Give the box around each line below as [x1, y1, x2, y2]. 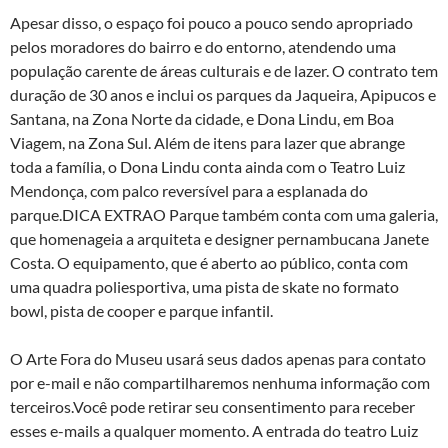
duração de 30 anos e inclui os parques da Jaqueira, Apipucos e [10, 85, 436, 104]
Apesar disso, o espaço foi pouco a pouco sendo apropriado [10, 13, 413, 32]
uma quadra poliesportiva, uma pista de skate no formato [10, 277, 399, 296]
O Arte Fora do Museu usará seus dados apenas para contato [10, 349, 426, 368]
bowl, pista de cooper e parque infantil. [10, 301, 273, 320]
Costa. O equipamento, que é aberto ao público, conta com [10, 253, 408, 272]
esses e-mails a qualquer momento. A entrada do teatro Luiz [10, 421, 418, 440]
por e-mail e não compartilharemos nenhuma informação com [10, 373, 430, 392]
